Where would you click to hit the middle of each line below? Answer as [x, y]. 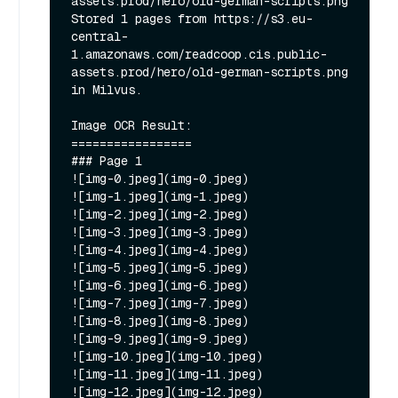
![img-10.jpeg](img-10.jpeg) [167, 356]
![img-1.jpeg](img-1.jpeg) [160, 196]
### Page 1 [107, 160]
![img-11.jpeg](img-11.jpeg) [167, 374]
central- [99, 36]
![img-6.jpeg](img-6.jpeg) [160, 285]
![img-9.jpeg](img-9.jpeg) [160, 338]
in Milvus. [107, 89]
